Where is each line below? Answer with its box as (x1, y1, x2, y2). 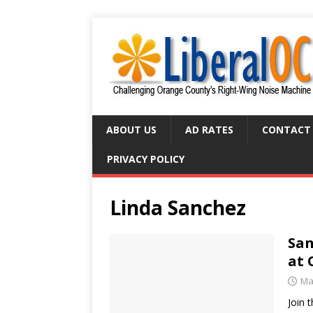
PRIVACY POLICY (107, 152, 184, 166)
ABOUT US (106, 123, 156, 136)
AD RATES (185, 123, 233, 136)
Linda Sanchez (110, 194, 246, 221)
